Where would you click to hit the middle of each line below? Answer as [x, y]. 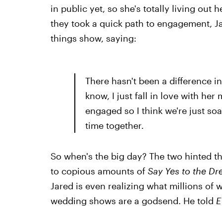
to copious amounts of [99, 171]
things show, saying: [93, 38]
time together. [114, 125]
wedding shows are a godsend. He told [133, 201]
